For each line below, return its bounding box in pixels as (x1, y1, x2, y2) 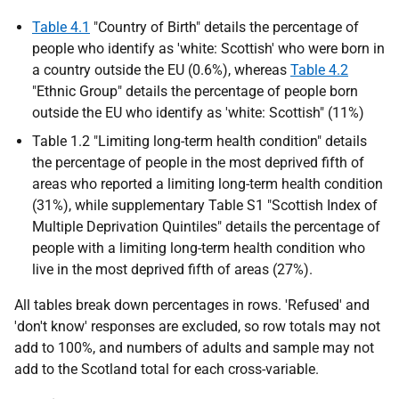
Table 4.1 (32, 19, 90, 36)
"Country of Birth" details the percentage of (90, 19, 359, 36)
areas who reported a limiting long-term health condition (32, 175, 383, 192)
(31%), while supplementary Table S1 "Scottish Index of (32, 197, 378, 214)
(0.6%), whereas (184, 61, 290, 78)
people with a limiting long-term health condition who (32, 240, 365, 256)
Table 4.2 (290, 61, 348, 78)
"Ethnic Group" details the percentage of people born (32, 83, 358, 100)
